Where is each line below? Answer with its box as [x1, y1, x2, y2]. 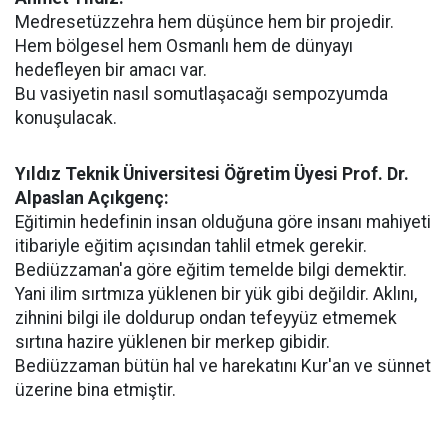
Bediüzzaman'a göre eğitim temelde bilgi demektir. [15, 260, 407, 280]
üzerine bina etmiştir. [15, 380, 176, 400]
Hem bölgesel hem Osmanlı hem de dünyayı [15, 36, 353, 56]
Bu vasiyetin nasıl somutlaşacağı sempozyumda [15, 84, 388, 104]
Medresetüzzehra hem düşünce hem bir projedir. [15, 12, 394, 32]
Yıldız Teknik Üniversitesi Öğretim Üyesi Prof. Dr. [15, 164, 409, 184]
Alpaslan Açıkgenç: [15, 188, 169, 208]
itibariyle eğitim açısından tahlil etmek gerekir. [15, 236, 367, 256]
